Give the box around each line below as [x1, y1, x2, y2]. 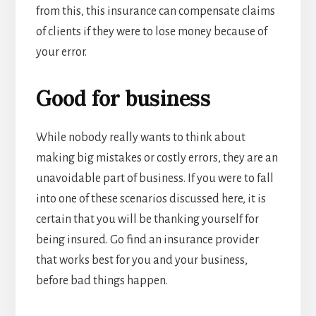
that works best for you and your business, [35, 254, 248, 267]
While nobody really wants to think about [35, 131, 245, 145]
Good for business [35, 85, 210, 112]
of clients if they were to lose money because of [35, 25, 267, 39]
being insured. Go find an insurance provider [35, 233, 259, 247]
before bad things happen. [35, 274, 168, 288]
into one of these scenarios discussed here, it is [35, 193, 266, 206]
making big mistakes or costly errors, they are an [35, 152, 278, 165]
